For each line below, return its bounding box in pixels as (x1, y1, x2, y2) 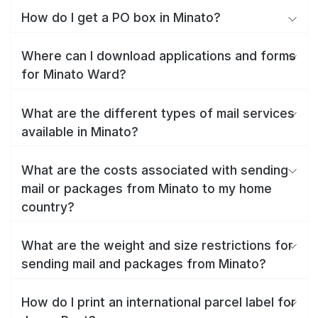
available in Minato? (21, 124, 138, 139)
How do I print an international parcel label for (21, 295, 296, 310)
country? (21, 199, 75, 214)
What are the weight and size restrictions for (21, 237, 293, 253)
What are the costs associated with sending (21, 162, 288, 177)
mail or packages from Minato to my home (21, 180, 272, 196)
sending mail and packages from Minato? (21, 256, 266, 271)
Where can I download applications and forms (21, 48, 296, 64)
